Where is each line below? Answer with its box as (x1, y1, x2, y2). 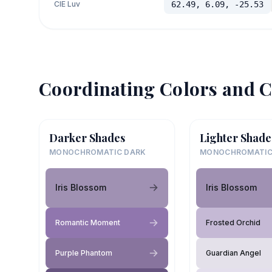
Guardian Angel (206, 248, 261, 257)
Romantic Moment (55, 217, 120, 227)
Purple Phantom (55, 248, 112, 257)
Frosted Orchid (206, 217, 260, 227)
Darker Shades (49, 130, 125, 145)
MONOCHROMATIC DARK (49, 147, 146, 157)
